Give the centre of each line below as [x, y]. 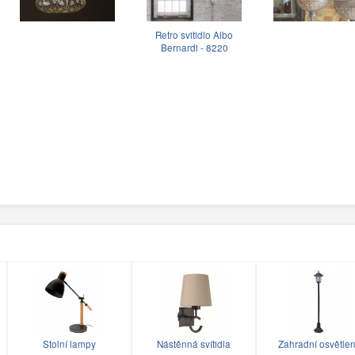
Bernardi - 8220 [194, 48]
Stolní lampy [69, 344]
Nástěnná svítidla [194, 344]
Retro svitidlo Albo [194, 35]
